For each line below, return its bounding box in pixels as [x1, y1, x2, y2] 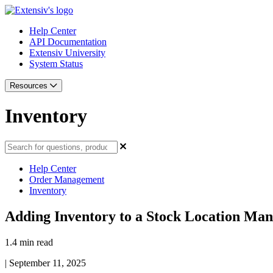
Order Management [29, 174, 104, 185]
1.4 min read [5, 236, 53, 247]
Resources [10, 81, 50, 90]
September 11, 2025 [9, 257, 86, 268]
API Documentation [29, 37, 107, 47]
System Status [29, 58, 83, 69]
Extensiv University [29, 48, 105, 58]
